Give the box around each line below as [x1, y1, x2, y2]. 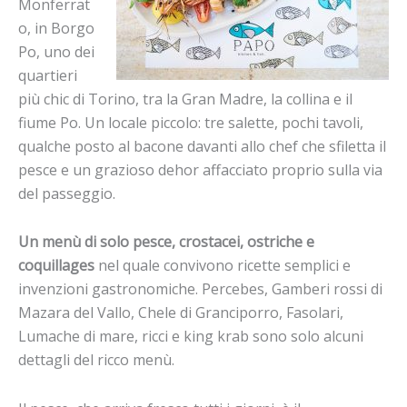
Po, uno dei [18, 42, 94, 63]
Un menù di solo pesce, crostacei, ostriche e [18, 232, 314, 253]
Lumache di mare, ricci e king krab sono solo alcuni [18, 326, 363, 347]
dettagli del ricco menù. [18, 350, 174, 371]
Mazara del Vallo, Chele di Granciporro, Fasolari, [18, 303, 343, 323]
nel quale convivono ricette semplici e [94, 255, 351, 276]
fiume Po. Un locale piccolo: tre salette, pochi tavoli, [18, 113, 363, 134]
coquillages [18, 255, 94, 276]
